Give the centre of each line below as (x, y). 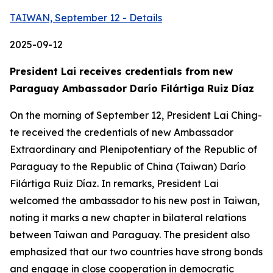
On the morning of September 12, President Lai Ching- (136, 115)
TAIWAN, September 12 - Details (86, 18)
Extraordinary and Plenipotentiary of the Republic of (133, 149)
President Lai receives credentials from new (121, 71)
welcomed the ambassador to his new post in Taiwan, (135, 200)
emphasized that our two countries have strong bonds (136, 252)
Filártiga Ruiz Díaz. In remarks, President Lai (114, 183)
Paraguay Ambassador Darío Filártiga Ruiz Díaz (132, 88)
